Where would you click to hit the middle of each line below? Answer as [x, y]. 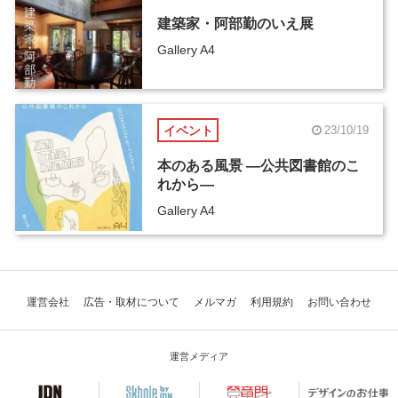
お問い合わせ [339, 302]
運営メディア [199, 357]
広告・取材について [131, 302]
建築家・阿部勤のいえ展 [235, 24]
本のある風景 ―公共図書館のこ [258, 166]
